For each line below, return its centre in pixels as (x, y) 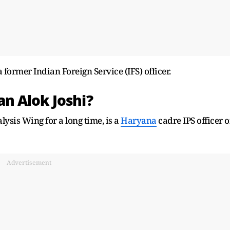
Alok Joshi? (55, 101)
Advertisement (29, 163)
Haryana (139, 121)
